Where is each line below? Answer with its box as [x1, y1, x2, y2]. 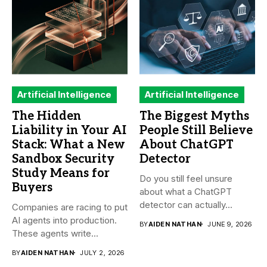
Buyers [12, 180, 52, 195]
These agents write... [12, 227, 98, 239]
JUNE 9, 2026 [207, 219, 252, 228]
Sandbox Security [12, 151, 114, 166]
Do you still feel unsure [139, 172, 232, 184]
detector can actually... [139, 198, 232, 210]
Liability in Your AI [12, 123, 126, 138]
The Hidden [12, 108, 81, 123]
